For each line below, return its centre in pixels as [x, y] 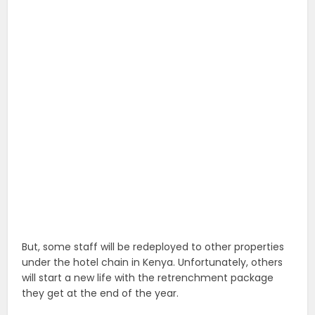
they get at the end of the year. [101, 294]
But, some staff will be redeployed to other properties [153, 247]
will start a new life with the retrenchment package [148, 278]
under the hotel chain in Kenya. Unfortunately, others [153, 263]
